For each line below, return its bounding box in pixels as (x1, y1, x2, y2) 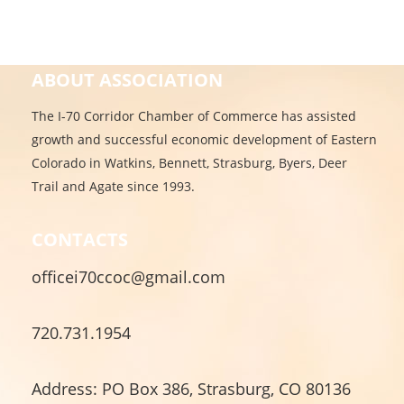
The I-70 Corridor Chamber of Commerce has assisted (32, 107, 356, 125)
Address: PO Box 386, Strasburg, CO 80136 (32, 378, 351, 400)
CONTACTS (32, 227, 128, 252)
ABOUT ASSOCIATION (32, 68, 223, 93)
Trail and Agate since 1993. (32, 178, 195, 196)
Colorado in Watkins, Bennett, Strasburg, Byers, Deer (32, 154, 347, 172)
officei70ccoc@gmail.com (32, 266, 230, 289)
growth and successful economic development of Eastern (32, 131, 377, 149)
